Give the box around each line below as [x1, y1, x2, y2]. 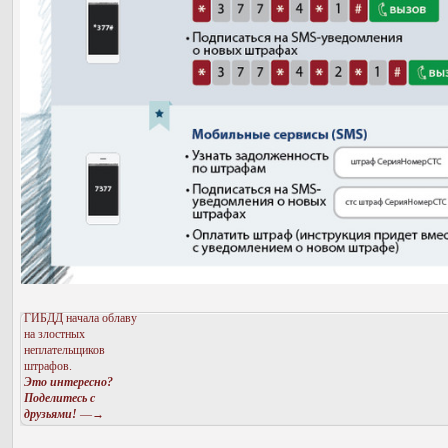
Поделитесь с [24, 390, 95, 405]
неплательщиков [24, 342, 105, 357]
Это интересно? [24, 374, 113, 389]
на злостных [24, 326, 85, 341]
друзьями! [24, 406, 77, 421]
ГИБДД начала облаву [24, 310, 137, 325]
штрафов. [24, 358, 72, 373]
